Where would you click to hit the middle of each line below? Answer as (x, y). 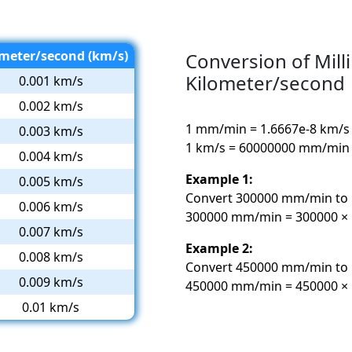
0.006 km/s (51, 206)
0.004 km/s (51, 156)
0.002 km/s (51, 106)
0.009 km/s (51, 282)
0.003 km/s (51, 131)
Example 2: (219, 248)
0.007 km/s (51, 231)
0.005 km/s (51, 181)
